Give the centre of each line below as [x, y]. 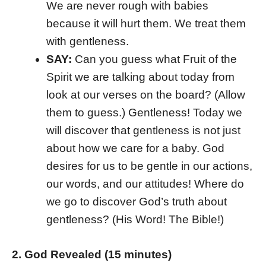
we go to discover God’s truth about [136, 202]
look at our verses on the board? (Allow [145, 95]
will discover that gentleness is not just [143, 131]
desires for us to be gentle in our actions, [149, 166]
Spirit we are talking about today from [140, 77]
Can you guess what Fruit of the [154, 59]
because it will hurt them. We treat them [146, 24]
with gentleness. [87, 42]
